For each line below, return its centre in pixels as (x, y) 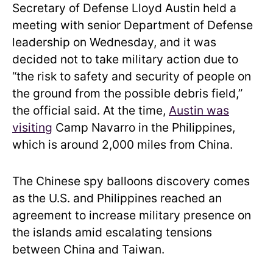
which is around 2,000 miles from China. (124, 144)
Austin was (199, 110)
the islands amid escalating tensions (112, 232)
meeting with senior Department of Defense (133, 25)
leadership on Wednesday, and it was (114, 42)
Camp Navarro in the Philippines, (144, 127)
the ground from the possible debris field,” (127, 93)
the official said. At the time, (90, 110)
